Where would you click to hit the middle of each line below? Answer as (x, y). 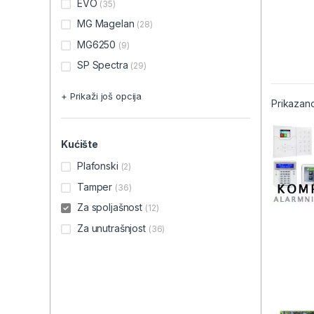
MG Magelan (106, 24)
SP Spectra (103, 65)
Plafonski (98, 166)
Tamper (95, 186)
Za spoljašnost (110, 207)
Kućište (80, 144)
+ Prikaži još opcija (102, 96)
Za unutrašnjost (111, 228)
